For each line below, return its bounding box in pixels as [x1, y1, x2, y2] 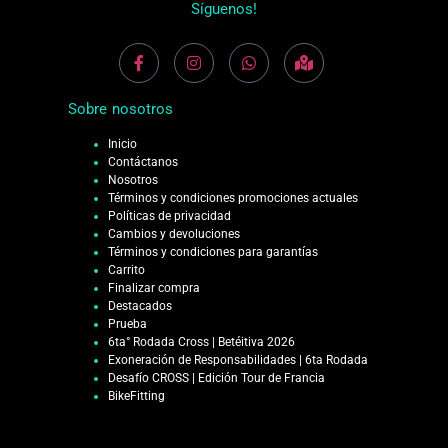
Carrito [108, 262, 145, 277]
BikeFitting [108, 388, 165, 403]
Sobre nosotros [68, 100, 173, 119]
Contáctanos [108, 154, 178, 169]
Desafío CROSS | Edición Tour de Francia [108, 370, 325, 385]
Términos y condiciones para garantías [108, 244, 318, 259]
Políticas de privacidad [108, 208, 231, 223]
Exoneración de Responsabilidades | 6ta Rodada [108, 352, 368, 367]
